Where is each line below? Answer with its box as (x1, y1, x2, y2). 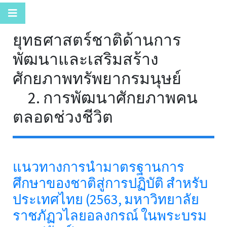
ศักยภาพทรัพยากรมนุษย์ (13, 68, 181, 89)
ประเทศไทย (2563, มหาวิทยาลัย (13, 191, 199, 208)
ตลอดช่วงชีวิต (13, 107, 113, 127)
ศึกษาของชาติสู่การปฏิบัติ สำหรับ (13, 174, 208, 192)
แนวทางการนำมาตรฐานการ (13, 158, 184, 175)
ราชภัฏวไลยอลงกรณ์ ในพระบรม (13, 207, 207, 224)
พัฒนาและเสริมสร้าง (13, 49, 159, 69)
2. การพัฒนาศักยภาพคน (13, 88, 198, 108)
